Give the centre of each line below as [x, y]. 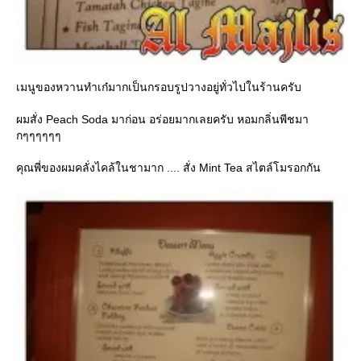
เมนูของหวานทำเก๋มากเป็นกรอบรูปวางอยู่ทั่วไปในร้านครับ [159, 87]
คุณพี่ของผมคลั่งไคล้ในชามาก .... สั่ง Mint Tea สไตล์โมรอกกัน [168, 167]
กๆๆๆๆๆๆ [39, 135]
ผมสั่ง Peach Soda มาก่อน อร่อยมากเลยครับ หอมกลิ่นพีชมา [162, 119]
